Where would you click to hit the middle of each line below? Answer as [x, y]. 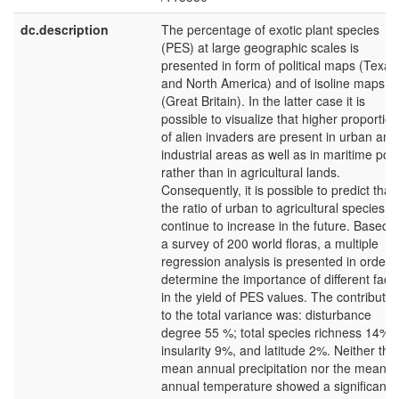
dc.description [65, 29]
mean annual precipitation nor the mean [274, 368]
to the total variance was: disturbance [266, 314]
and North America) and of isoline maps [273, 83]
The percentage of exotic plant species [270, 29]
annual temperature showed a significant [276, 386]
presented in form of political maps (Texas [279, 65]
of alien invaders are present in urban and [279, 136]
